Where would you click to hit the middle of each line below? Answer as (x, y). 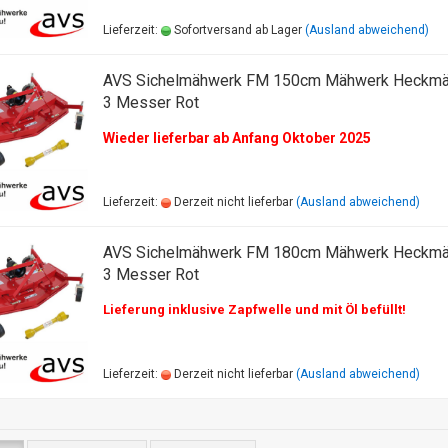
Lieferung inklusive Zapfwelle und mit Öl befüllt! (254, 309)
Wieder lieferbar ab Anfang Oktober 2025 (236, 138)
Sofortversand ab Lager (236, 30)
